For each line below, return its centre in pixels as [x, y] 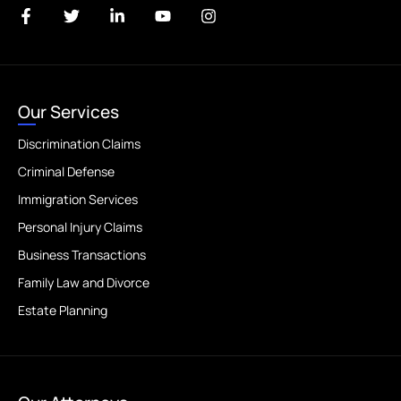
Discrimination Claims [79, 144]
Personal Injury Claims [80, 227]
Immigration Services [78, 199]
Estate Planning [63, 310]
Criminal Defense [66, 171]
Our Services [68, 112]
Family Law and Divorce [84, 282]
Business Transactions [82, 255]
